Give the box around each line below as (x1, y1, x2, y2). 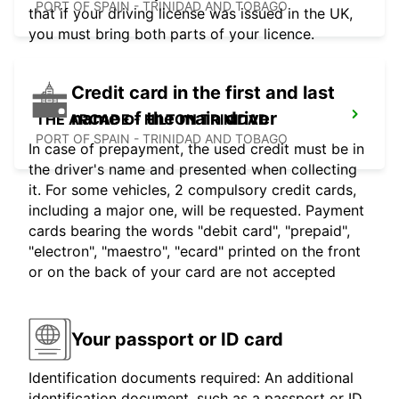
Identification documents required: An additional (28, 369, 354, 387)
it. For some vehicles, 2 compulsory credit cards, (28, 181, 356, 199)
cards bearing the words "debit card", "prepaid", (28, 222, 350, 240)
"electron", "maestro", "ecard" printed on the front (28, 242, 361, 261)
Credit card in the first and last (71, 82, 335, 104)
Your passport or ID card (71, 328, 283, 350)
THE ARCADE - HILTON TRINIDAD (36, 110, 269, 129)
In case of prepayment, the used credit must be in (28, 140, 364, 159)
